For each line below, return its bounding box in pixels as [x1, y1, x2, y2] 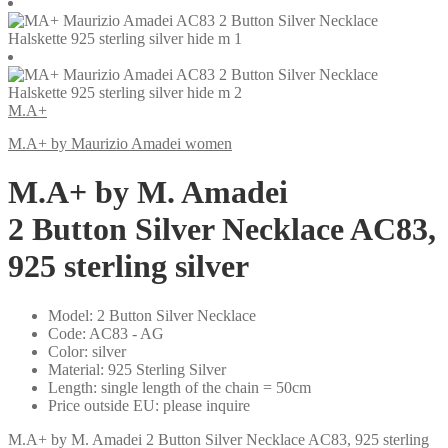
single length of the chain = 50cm [101, 378, 311, 396]
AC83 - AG [89, 324, 164, 342]
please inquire [163, 396, 250, 414]
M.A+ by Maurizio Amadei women [8, 135, 232, 152]
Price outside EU [48, 396, 155, 414]
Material [48, 360, 100, 378]
